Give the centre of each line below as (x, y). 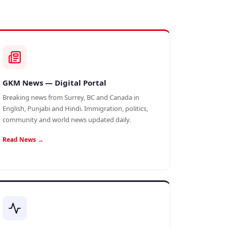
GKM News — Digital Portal (54, 83)
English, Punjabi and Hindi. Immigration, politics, (75, 108)
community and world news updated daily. (67, 120)
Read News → (23, 140)
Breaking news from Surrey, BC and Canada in (71, 97)
